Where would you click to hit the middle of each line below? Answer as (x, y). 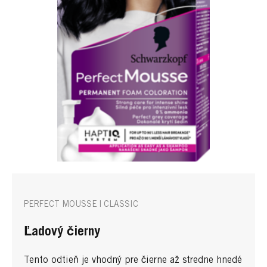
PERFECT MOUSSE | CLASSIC (81, 205)
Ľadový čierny (62, 232)
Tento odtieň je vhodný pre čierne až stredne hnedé (133, 260)
